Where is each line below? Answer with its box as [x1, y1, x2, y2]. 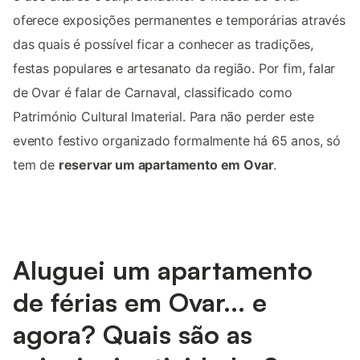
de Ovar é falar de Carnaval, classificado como [13, 84, 292, 100]
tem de [13, 156, 59, 173]
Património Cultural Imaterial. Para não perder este [13, 108, 315, 125]
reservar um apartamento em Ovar [58, 156, 274, 173]
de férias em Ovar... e [13, 285, 267, 318]
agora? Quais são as [13, 317, 252, 350]
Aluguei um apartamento [13, 253, 313, 286]
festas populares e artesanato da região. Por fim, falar [13, 59, 336, 76]
